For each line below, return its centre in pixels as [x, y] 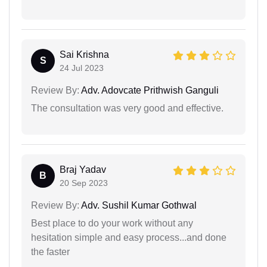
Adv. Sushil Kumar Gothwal [138, 205]
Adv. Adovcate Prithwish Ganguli [149, 90]
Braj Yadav [83, 169]
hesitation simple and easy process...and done [129, 237]
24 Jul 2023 [82, 68]
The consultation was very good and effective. [127, 108]
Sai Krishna [84, 54]
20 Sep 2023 [84, 183]
